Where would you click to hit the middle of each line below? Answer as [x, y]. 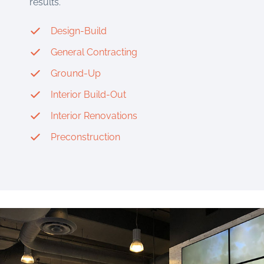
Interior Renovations [94, 116]
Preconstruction [85, 137]
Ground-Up [76, 74]
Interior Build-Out [88, 95]
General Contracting [94, 52]
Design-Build [79, 31]
